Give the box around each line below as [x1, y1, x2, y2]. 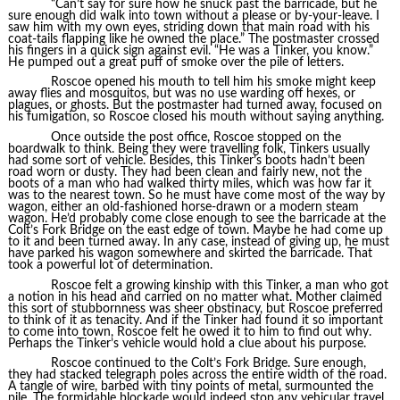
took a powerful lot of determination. [7, 258, 212, 271]
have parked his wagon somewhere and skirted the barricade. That [7, 246, 372, 260]
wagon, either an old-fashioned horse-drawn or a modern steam [7, 200, 359, 213]
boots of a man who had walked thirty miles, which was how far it [7, 177, 371, 190]
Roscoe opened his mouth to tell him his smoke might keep [50, 76, 376, 89]
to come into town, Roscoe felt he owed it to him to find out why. [7, 325, 371, 338]
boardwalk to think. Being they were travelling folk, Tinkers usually [7, 142, 370, 155]
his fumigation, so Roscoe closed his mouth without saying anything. [7, 111, 384, 124]
